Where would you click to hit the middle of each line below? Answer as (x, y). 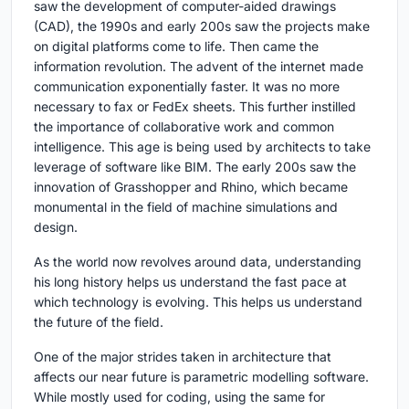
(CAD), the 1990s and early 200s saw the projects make (202, 26)
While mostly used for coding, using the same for (179, 397)
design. (56, 227)
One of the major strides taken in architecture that (183, 357)
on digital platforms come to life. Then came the (176, 47)
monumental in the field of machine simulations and (186, 207)
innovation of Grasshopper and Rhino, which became (191, 187)
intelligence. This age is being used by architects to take (202, 147)
